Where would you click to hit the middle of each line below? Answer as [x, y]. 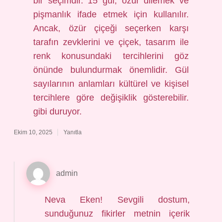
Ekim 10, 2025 [33, 132]
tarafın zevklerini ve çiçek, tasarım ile [111, 42]
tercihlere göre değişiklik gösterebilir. [111, 98]
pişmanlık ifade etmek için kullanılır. [111, 14]
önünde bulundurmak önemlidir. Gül [111, 70]
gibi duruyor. [58, 111]
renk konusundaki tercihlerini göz [111, 56]
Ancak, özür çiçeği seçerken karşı [111, 28]
